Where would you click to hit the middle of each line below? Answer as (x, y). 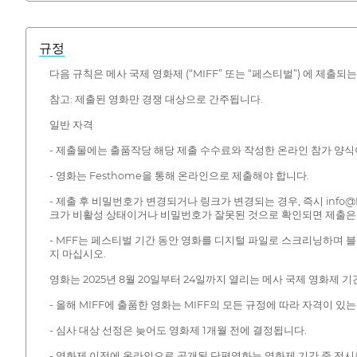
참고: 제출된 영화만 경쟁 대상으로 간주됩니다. (156, 99)
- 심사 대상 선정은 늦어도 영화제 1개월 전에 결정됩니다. (178, 330)
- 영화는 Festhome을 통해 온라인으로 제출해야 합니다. (179, 175)
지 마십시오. (77, 253)
